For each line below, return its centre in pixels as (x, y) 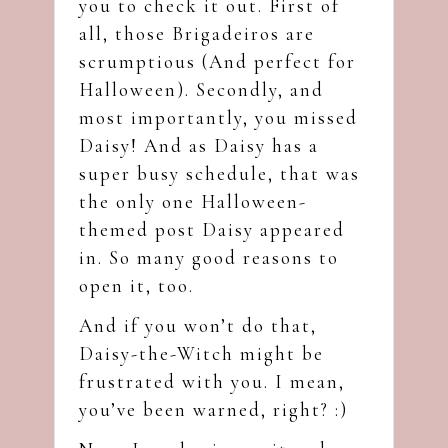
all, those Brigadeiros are (197, 33)
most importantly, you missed (218, 117)
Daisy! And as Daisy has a (199, 145)
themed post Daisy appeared (212, 229)
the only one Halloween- (193, 201)
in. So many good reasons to (209, 257)
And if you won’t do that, (198, 325)
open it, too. (136, 285)
